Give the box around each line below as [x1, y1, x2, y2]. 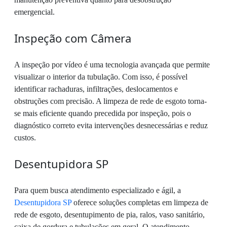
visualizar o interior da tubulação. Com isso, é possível [14, 72, 187, 82]
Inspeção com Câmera [14, 30, 131, 46]
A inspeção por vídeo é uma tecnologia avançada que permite [14, 60, 210, 69]
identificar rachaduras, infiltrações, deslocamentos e [14, 85, 178, 94]
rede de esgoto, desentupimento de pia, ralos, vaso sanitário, [14, 210, 205, 219]
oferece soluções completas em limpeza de [71, 198, 208, 207]
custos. [14, 133, 36, 142]
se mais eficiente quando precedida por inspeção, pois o [14, 109, 191, 118]
